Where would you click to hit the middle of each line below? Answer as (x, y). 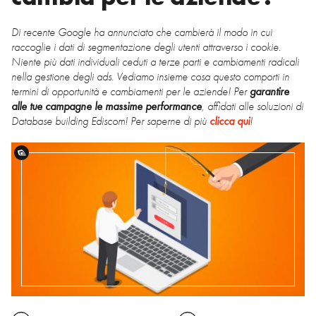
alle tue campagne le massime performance (107, 106)
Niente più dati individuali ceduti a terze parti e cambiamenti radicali (155, 61)
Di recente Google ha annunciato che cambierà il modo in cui (142, 32)
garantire (269, 91)
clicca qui (230, 121)
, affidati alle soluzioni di (253, 106)
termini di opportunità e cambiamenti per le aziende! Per (130, 91)
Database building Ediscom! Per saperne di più (110, 121)
